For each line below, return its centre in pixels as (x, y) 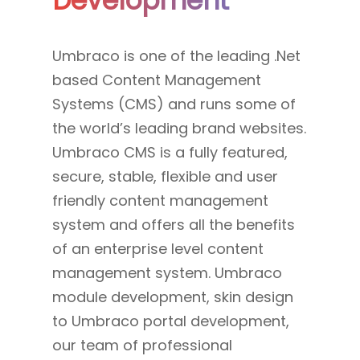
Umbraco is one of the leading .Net (176, 55)
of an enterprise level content (158, 248)
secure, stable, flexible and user (165, 176)
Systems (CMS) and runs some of (174, 104)
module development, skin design (173, 297)
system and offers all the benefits (174, 224)
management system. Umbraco (167, 272)
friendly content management (160, 200)
